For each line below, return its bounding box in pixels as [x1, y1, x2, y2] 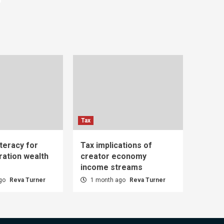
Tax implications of [80, 140, 152, 150]
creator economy [80, 151, 146, 161]
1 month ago [89, 176, 127, 183]
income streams [80, 162, 142, 172]
